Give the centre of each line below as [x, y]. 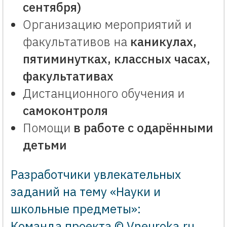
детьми [45, 145]
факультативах [68, 76]
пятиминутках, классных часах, [117, 59]
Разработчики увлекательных [96, 174]
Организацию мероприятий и [107, 24]
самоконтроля [65, 110]
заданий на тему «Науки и [86, 192]
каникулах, [163, 42]
